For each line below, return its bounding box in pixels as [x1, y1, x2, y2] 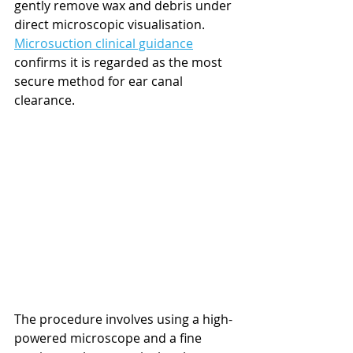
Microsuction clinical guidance [14, 34, 193, 52]
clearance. [14, 91, 75, 109]
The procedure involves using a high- [14, 310, 232, 328]
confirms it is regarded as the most [14, 53, 225, 71]
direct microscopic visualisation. [14, 15, 208, 33]
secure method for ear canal [14, 72, 186, 90]
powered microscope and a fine [14, 329, 205, 347]
